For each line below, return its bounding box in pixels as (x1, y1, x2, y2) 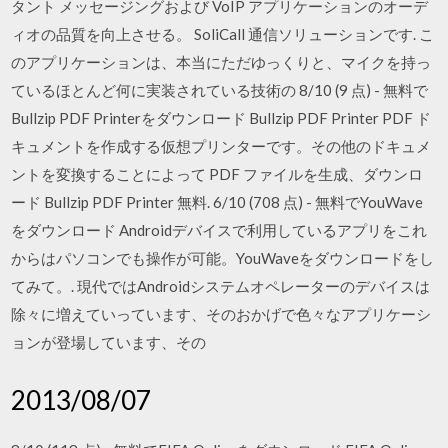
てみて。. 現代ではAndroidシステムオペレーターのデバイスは (11, 277, 431, 295)
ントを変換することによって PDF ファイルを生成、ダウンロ (11, 165, 424, 183)
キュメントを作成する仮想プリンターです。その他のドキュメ (11, 137, 432, 155)
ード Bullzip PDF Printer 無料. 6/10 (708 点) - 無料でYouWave (11, 193, 424, 211)
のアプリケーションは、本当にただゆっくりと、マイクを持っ (11, 53, 432, 71)
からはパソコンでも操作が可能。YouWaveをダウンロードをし (11, 249, 435, 267)
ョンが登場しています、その (11, 333, 207, 351)
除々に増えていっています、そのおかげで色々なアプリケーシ (11, 305, 432, 323)
